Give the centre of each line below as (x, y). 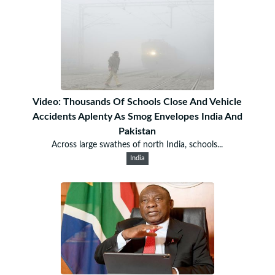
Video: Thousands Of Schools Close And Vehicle (137, 102)
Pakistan (137, 131)
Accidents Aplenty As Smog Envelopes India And (137, 116)
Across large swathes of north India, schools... (137, 145)
